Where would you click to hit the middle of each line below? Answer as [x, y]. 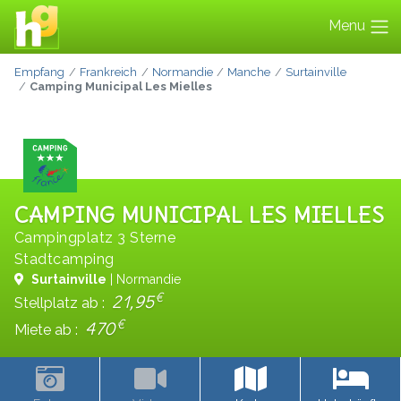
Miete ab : [48, 330]
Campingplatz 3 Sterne [95, 238]
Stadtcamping [64, 259]
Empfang [39, 73]
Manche [249, 73]
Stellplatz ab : [61, 303]
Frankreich [108, 73]
